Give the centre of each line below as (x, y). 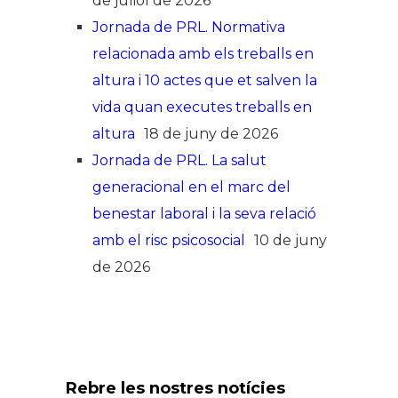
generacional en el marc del (191, 187)
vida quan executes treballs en (202, 107)
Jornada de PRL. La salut (179, 160)
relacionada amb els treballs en (203, 53)
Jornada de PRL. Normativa (189, 27)
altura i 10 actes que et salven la (205, 80)
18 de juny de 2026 (211, 133)
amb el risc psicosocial (169, 240)
